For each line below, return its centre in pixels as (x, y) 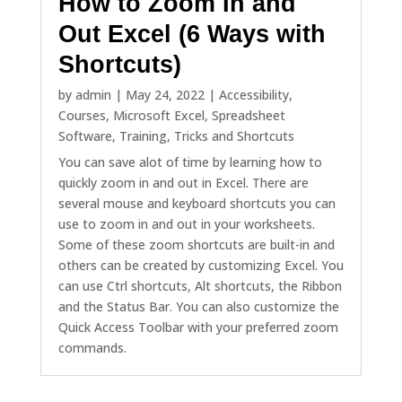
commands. (92, 348)
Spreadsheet (248, 116)
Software (85, 136)
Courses (82, 116)
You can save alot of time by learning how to (190, 162)
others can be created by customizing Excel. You (201, 266)
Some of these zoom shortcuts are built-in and (196, 245)
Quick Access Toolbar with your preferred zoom (198, 328)
